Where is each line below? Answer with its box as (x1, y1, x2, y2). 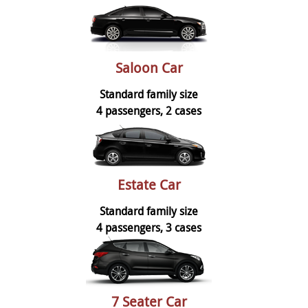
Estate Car (117, 175, 181, 194)
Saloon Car (115, 58, 183, 77)
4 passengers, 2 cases (96, 102, 201, 118)
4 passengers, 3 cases (96, 219, 201, 235)
